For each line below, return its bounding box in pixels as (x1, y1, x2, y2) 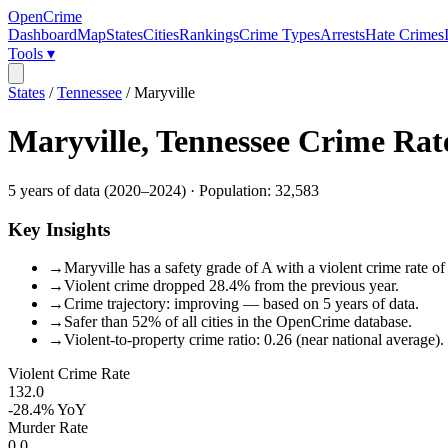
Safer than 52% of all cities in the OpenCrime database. (64, 313, 412, 331)
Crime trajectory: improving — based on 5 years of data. (64, 295, 419, 313)
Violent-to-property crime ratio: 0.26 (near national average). (64, 331, 444, 349)
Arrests (320, 26, 365, 43)
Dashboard (8, 26, 77, 43)
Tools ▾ (8, 45, 55, 62)
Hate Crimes (365, 26, 444, 43)
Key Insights (8, 218, 110, 240)
